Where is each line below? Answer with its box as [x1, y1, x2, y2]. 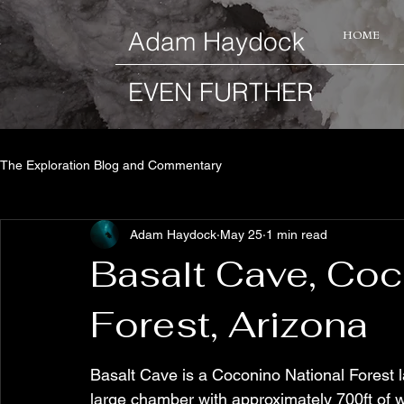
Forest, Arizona [90, 301, 368, 348]
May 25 [220, 226, 262, 242]
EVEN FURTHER [128, 77, 314, 107]
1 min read [266, 226, 327, 242]
